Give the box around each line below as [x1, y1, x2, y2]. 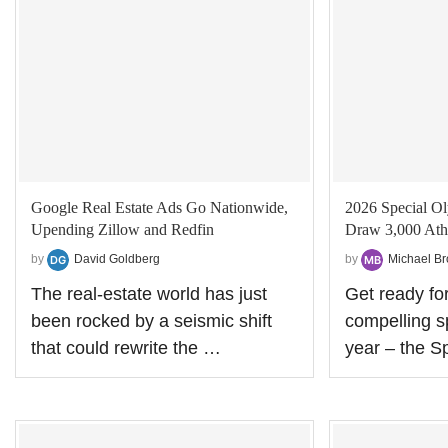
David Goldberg [74, 251, 160, 266]
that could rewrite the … [31, 337, 221, 358]
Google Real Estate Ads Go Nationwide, [31, 198, 288, 216]
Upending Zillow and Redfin [31, 220, 214, 238]
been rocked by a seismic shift [31, 310, 272, 331]
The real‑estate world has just [31, 283, 267, 304]
